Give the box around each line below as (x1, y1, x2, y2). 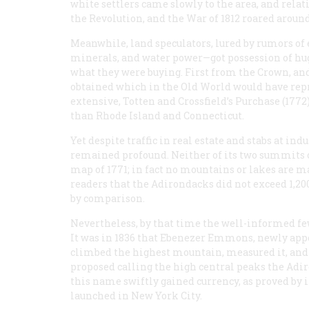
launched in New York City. (70, 289, 202, 302)
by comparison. (70, 192, 145, 205)
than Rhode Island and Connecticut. (70, 109, 244, 122)
